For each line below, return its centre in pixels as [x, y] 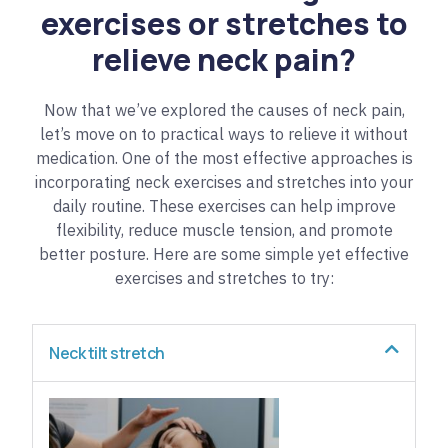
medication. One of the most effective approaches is [224, 157]
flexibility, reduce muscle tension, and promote [224, 229]
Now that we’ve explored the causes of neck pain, [224, 109]
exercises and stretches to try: [224, 277]
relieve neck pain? [224, 59]
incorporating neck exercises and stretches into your [224, 181]
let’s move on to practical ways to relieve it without [224, 133]
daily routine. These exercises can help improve [224, 205]
